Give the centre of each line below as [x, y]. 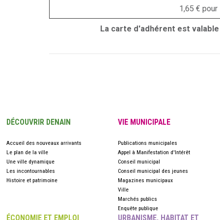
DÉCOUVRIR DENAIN [39, 122]
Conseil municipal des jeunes [153, 171]
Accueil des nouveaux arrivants [44, 143]
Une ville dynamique [30, 162]
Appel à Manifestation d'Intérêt [154, 152]
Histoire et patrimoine [32, 180]
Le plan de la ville [27, 152]
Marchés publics [138, 199]
